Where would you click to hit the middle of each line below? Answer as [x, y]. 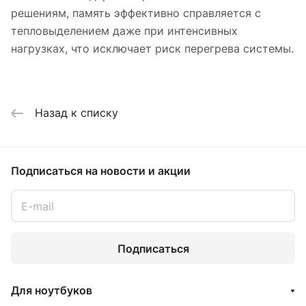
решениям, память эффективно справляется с [136, 13]
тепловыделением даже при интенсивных [124, 30]
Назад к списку [76, 112]
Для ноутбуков [52, 290]
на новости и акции [138, 171]
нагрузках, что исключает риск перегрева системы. [152, 48]
